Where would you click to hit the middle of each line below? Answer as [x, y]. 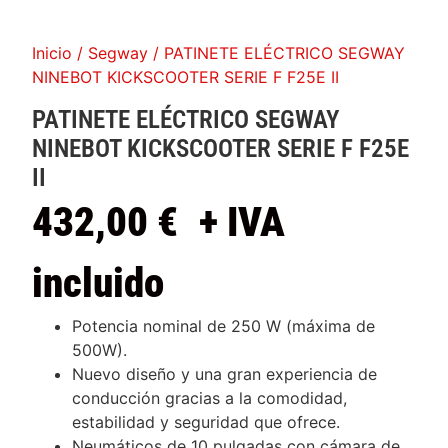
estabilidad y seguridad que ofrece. [206, 421]
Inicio [52, 52]
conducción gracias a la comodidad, [210, 397]
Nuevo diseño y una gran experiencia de [225, 373]
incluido [98, 282]
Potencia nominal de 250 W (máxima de [224, 325]
